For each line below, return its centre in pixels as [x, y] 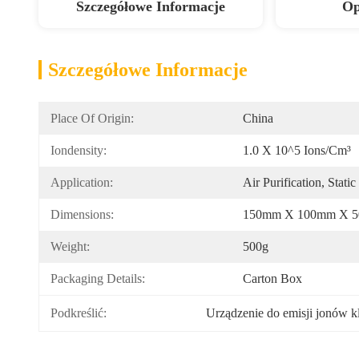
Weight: [70, 246]
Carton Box [272, 278]
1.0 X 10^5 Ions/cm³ [297, 150]
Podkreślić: [79, 313]
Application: [82, 182]
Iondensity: [79, 150]
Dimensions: [82, 214]
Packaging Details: [98, 278]
